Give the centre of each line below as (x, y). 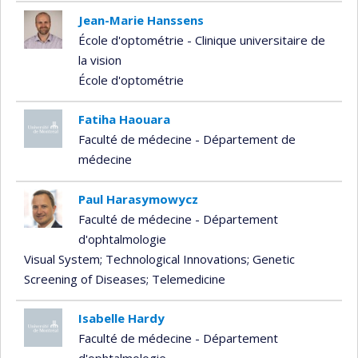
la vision (99, 60)
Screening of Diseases (85, 279)
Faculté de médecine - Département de (187, 139)
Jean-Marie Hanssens (141, 20)
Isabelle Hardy (121, 318)
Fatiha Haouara (124, 119)
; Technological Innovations (173, 259)
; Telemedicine (186, 279)
